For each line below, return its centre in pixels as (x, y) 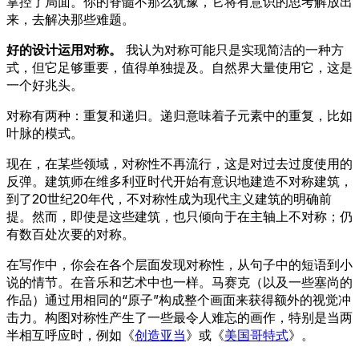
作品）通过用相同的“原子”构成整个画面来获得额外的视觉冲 (179, 299)
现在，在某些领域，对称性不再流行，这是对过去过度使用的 (179, 163)
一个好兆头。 (45, 85)
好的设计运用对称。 (64, 49)
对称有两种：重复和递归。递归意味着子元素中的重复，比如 (179, 115)
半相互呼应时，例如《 (71, 335)
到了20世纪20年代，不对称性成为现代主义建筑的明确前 (169, 198)
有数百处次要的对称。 (71, 234)
